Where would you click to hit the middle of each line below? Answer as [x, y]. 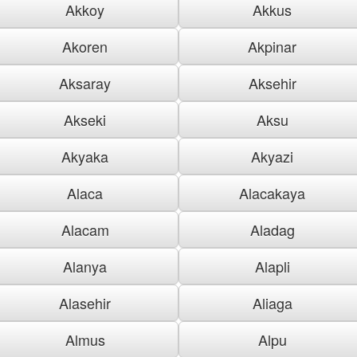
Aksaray [85, 82]
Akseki [85, 119]
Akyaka [85, 156]
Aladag [272, 229]
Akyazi [272, 156]
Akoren [85, 46]
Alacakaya [272, 192]
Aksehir [272, 82]
